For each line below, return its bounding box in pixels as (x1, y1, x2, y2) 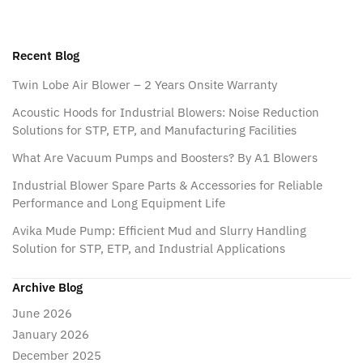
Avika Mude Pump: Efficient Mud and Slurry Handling (12, 223, 306, 239)
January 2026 (12, 326, 89, 342)
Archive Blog (12, 280, 83, 296)
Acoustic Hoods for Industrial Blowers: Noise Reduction (12, 105, 319, 121)
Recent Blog (12, 47, 79, 63)
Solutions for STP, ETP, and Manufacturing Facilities (12, 122, 297, 139)
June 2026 (12, 305, 72, 321)
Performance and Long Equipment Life (12, 195, 225, 211)
